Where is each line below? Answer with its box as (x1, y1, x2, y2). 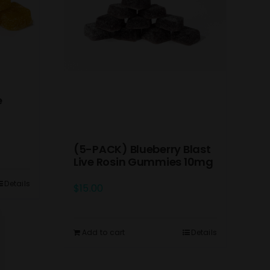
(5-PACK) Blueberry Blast (74, 142, 211, 157)
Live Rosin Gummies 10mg (74, 154, 213, 170)
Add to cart (82, 227, 125, 238)
